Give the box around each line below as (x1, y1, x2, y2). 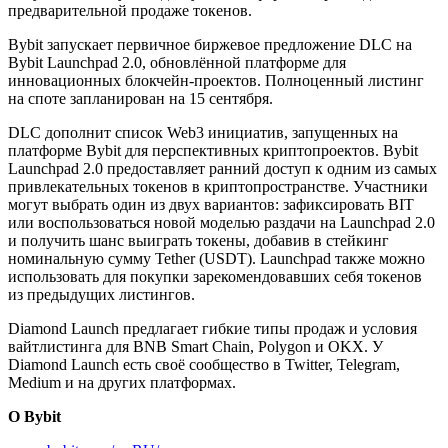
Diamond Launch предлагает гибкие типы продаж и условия (8, 320, 417, 338)
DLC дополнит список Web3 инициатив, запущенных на (8, 124, 398, 142)
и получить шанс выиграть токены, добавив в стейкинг (8, 232, 389, 250)
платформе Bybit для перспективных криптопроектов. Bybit (8, 142, 418, 160)
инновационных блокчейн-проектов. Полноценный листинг (8, 72, 424, 90)
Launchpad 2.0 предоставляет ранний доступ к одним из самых (8, 160, 437, 178)
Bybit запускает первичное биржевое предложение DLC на (8, 36, 412, 54)
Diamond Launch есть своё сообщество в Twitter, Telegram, (8, 356, 400, 374)
